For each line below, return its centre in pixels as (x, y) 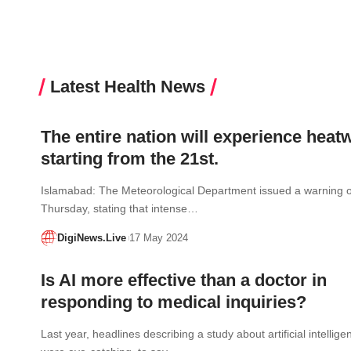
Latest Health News (128, 86)
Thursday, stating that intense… (119, 209)
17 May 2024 (158, 238)
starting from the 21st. (130, 159)
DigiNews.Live (91, 238)
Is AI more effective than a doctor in (184, 280)
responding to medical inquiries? (174, 302)
